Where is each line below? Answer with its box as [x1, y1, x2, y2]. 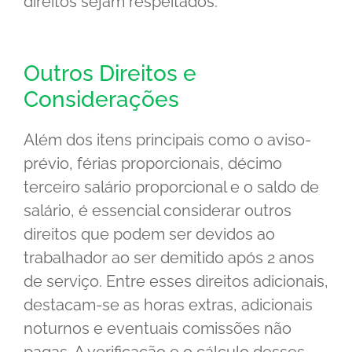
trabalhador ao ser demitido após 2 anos [24, 248, 314, 268]
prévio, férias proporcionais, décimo [24, 154, 282, 174]
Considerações [24, 86, 179, 113]
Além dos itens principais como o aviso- [24, 130, 311, 150]
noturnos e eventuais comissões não [24, 319, 291, 339]
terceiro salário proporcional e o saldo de [24, 178, 319, 197]
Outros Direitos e [24, 60, 196, 87]
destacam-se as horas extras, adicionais [24, 295, 313, 315]
